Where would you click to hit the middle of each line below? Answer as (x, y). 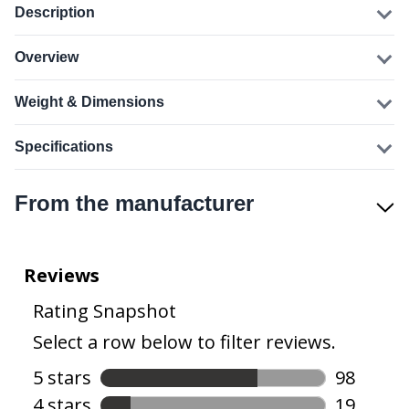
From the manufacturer (134, 203)
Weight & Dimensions (89, 102)
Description (55, 12)
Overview (47, 57)
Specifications (64, 147)
